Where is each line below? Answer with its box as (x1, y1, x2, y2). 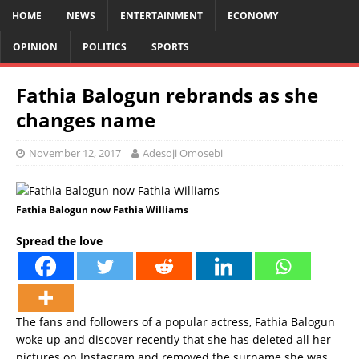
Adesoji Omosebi (143, 146, 223, 160)
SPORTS (151, 40, 189, 54)
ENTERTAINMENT (120, 9, 203, 22)
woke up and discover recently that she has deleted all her (16, 332, 331, 347)
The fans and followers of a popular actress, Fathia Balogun (16, 314, 335, 329)
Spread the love (16, 233, 103, 248)
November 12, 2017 (29, 146, 121, 160)
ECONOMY (228, 9, 278, 22)
